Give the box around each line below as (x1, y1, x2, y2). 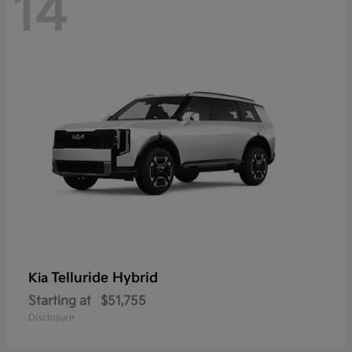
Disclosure (28, 311, 75, 324)
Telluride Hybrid (51, 269, 158, 286)
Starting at (28, 293, 91, 309)
